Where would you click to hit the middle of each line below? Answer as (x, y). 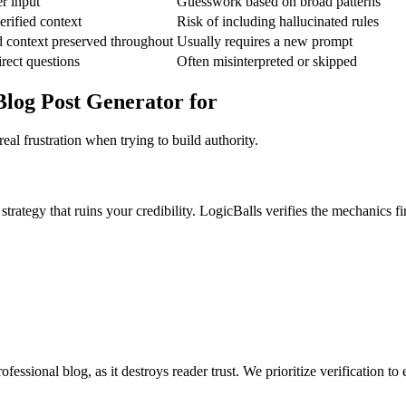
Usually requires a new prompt (265, 41)
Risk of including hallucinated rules (278, 21)
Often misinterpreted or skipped (267, 61)
